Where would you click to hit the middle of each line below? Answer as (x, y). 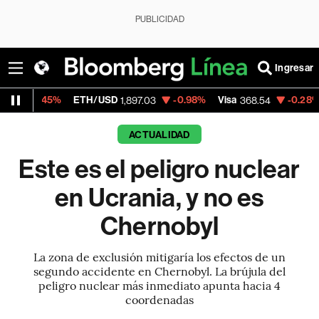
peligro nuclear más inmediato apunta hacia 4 (159, 285)
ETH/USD (26, 100)
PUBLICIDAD (159, 19)
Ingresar (294, 68)
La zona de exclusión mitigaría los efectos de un (159, 256)
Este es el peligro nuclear (159, 169)
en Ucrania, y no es (159, 198)
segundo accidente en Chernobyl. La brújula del (159, 271)
